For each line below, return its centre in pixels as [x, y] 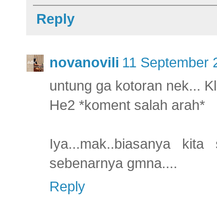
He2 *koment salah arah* [127, 105]
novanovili [84, 62]
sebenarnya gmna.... [113, 163]
